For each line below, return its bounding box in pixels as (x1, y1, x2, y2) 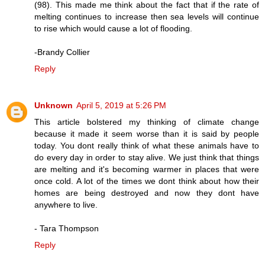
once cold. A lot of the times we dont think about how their (34, 176, 259, 186)
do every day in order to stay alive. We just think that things (34, 152, 259, 162)
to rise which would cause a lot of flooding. (34, 23, 192, 33)
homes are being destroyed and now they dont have (34, 188, 259, 198)
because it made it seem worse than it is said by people (34, 128, 259, 138)
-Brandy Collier (34, 47, 90, 57)
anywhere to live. (34, 199, 98, 209)
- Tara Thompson (34, 223, 99, 233)
